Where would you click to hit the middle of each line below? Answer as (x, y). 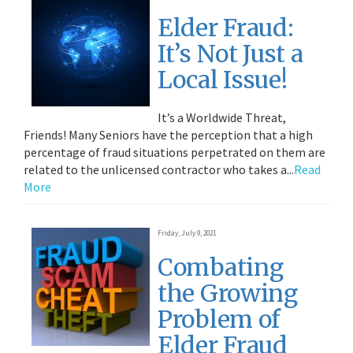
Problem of (219, 319)
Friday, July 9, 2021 (187, 233)
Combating (221, 267)
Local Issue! (223, 80)
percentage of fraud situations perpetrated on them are (175, 152)
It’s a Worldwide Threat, (222, 117)
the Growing (228, 293)
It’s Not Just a (230, 54)
